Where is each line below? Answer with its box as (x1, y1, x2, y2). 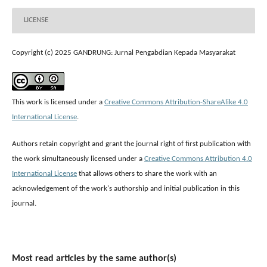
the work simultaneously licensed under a (12, 154, 144, 163)
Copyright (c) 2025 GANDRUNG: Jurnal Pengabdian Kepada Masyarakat (12, 48, 235, 57)
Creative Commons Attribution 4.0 (144, 154, 252, 163)
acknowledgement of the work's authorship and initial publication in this (12, 184, 240, 193)
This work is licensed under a (12, 98, 104, 106)
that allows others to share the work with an (77, 169, 217, 178)
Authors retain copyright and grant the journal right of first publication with (12, 139, 251, 148)
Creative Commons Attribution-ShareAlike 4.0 (104, 98, 248, 106)
